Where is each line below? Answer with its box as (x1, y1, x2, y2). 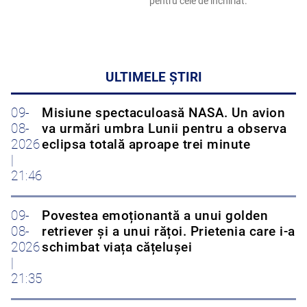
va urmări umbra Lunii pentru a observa (42, 121, 286, 137)
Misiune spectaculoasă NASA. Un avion (42, 106, 285, 121)
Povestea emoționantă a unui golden (42, 208, 268, 224)
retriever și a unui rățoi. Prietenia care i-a (42, 224, 295, 240)
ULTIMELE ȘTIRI (105, 70, 202, 86)
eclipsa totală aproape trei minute (42, 137, 250, 153)
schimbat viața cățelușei (42, 240, 192, 256)
